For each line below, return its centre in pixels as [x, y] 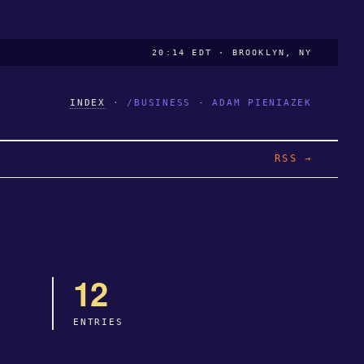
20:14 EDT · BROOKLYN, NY [232, 52]
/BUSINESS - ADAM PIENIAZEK [219, 102]
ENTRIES [98, 322]
